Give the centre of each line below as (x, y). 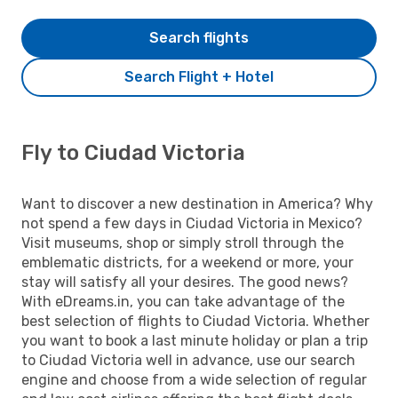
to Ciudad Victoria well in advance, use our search (188, 360)
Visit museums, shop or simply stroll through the (183, 243)
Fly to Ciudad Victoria (133, 152)
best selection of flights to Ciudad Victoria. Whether (195, 321)
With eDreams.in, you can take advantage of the (183, 301)
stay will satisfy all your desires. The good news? (185, 282)
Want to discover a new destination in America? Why (197, 203)
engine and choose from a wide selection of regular (194, 379)
